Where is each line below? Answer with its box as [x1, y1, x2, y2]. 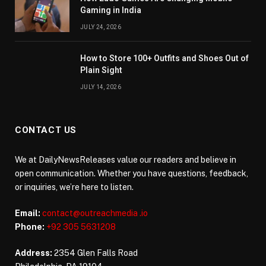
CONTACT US [15, 124, 77, 135]
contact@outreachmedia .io [42, 208, 148, 218]
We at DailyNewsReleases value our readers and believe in [15, 154, 236, 164]
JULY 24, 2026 [80, 23, 121, 30]
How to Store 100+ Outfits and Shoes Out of [80, 53, 249, 63]
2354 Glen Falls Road [52, 248, 138, 258]
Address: [15, 248, 52, 258]
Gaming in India [80, 5, 141, 15]
